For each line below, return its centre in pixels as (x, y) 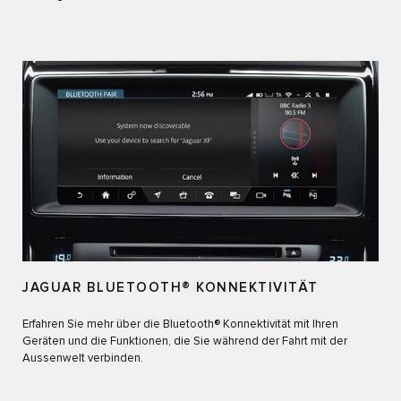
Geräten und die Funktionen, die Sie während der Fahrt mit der (185, 342)
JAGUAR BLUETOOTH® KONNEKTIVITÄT (171, 288)
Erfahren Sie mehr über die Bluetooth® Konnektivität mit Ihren (180, 325)
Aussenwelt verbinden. (83, 359)
